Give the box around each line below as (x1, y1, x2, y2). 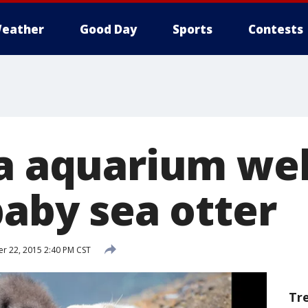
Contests (248, 21, 303, 37)
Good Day (80, 21, 137, 37)
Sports (173, 21, 212, 37)
